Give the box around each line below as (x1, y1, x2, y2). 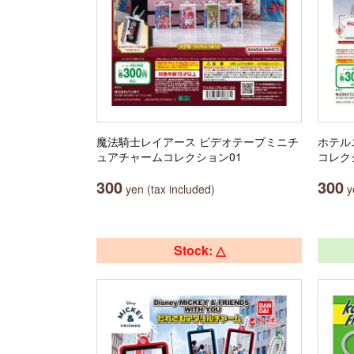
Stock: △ (173, 241, 225, 259)
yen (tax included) (122, 181, 215, 197)
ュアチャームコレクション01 (96, 149, 242, 164)
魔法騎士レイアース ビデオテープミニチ (96, 134, 299, 149)
